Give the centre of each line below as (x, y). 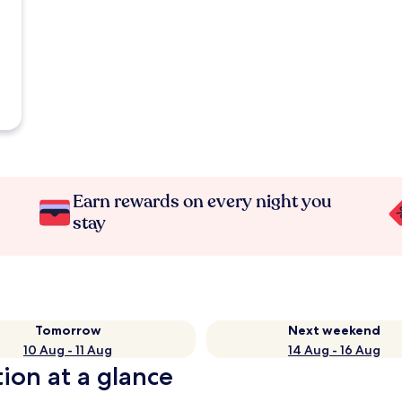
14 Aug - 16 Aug (334, 350)
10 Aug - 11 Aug (68, 350)
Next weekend (334, 330)
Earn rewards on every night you (203, 201)
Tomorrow (68, 330)
